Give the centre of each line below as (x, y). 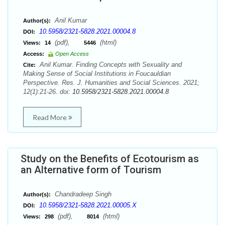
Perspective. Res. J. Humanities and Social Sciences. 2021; (111, 83)
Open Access (72, 54)
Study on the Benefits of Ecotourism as (110, 159)
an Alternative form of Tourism (91, 170)
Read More (50, 117)
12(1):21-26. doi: (48, 92)
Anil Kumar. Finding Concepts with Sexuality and (110, 65)
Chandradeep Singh (82, 194)
